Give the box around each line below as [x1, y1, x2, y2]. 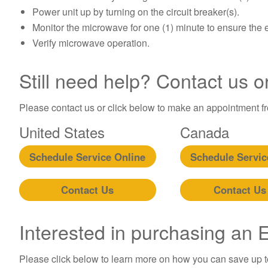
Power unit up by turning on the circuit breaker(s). [32, 5, 240, 19]
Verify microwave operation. [32, 36, 150, 50]
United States [19, 121, 105, 143]
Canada [179, 121, 229, 143]
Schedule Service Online [29, 149, 146, 164]
